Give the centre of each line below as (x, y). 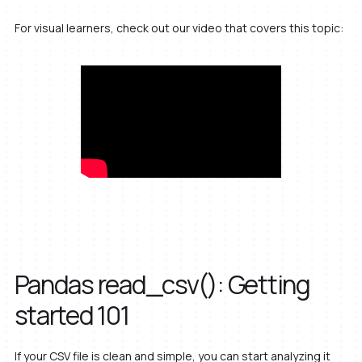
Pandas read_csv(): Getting (162, 284)
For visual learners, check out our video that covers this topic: (179, 28)
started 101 (72, 315)
